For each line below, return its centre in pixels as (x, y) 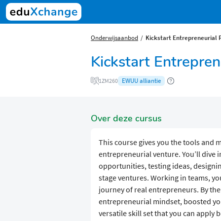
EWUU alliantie (141, 81)
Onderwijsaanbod (114, 37)
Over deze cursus (126, 119)
